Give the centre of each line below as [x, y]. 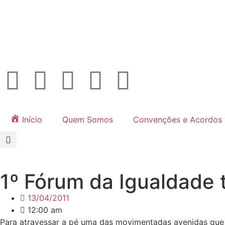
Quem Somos [87, 120]
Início [32, 120]
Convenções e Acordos [177, 120]
